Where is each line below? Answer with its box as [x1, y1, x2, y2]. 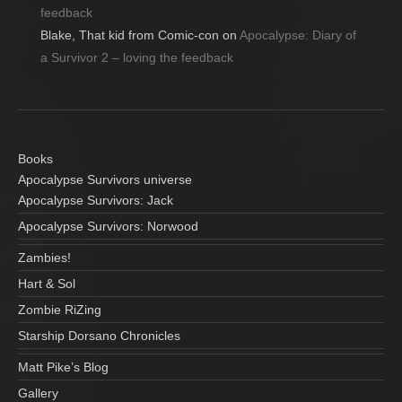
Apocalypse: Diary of [240, 27, 356, 42]
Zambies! [18, 249, 71, 265]
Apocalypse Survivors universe [18, 171, 192, 187]
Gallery [18, 385, 58, 400]
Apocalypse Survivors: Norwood [18, 218, 198, 233]
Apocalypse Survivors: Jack [18, 192, 173, 207]
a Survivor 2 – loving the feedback [40, 49, 233, 65]
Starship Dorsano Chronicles [18, 328, 180, 343]
